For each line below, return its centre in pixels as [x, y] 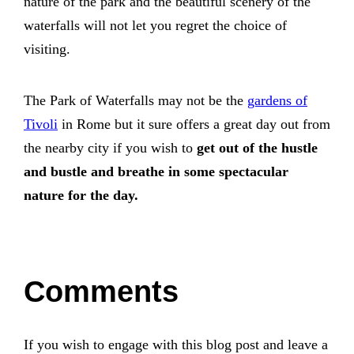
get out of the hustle [255, 147]
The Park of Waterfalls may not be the [136, 100]
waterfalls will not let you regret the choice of [155, 25]
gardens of [277, 100]
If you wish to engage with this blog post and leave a [176, 344]
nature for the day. [81, 195]
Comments [101, 291]
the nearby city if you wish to [108, 147]
